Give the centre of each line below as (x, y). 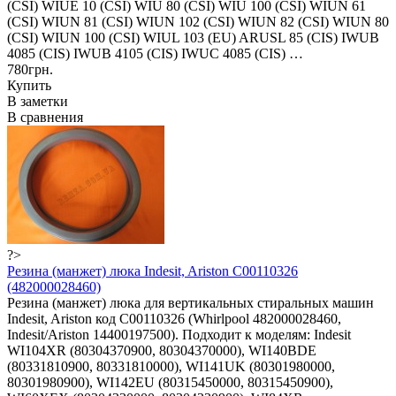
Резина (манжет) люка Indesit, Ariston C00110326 (152, 270)
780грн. (30, 69)
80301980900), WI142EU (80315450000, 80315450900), (170, 382)
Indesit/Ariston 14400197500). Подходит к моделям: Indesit (179, 334)
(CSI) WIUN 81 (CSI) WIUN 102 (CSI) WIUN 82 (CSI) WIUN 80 (198, 21)
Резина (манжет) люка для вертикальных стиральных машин (190, 302)
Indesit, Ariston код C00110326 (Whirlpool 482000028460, (174, 318)
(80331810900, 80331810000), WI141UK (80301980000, (171, 366)
